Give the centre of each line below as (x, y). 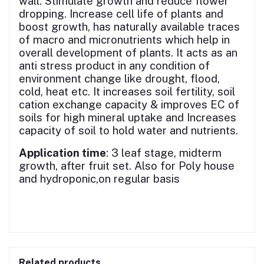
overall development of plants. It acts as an (128, 52)
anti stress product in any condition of (114, 65)
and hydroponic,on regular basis (99, 178)
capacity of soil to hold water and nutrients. (128, 130)
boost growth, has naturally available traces (129, 26)
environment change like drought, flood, (119, 78)
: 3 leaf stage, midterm (164, 152)
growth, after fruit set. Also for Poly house (127, 165)
